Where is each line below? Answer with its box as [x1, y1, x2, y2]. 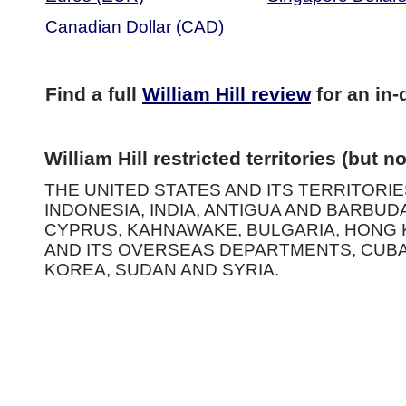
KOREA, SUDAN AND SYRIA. [44, 260, 279, 279]
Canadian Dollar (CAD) [45, 17, 224, 36]
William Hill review [142, 83, 311, 104]
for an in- [311, 83, 399, 104]
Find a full [45, 83, 142, 104]
